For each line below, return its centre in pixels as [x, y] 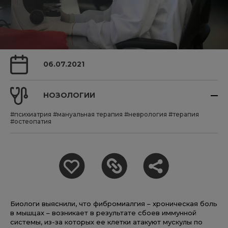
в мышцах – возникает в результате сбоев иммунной [103, 212]
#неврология [146, 114]
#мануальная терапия [88, 114]
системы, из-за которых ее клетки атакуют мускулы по [106, 222]
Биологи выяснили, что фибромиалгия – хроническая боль [114, 203]
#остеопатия [31, 121]
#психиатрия [31, 114]
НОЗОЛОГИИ [69, 95]
